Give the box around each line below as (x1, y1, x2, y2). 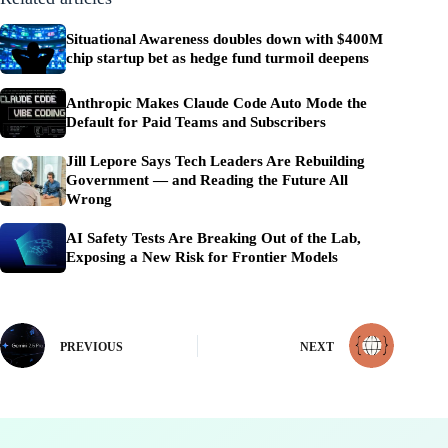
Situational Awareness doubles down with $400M (66, 31, 383, 48)
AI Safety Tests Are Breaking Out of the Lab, (66, 230, 361, 247)
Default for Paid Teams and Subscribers (66, 114, 326, 131)
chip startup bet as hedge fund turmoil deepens (66, 50, 369, 67)
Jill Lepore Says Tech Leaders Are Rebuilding (66, 153, 365, 170)
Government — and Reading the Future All (66, 172, 348, 189)
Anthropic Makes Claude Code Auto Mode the (66, 95, 367, 112)
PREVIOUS (60, 339, 123, 354)
